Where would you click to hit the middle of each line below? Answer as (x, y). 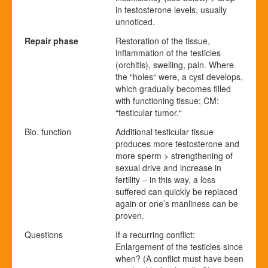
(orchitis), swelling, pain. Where (175, 64)
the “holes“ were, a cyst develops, (179, 76)
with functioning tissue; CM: (167, 100)
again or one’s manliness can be (177, 203)
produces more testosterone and (177, 143)
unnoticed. (135, 21)
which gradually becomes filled (173, 88)
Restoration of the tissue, (163, 40)
